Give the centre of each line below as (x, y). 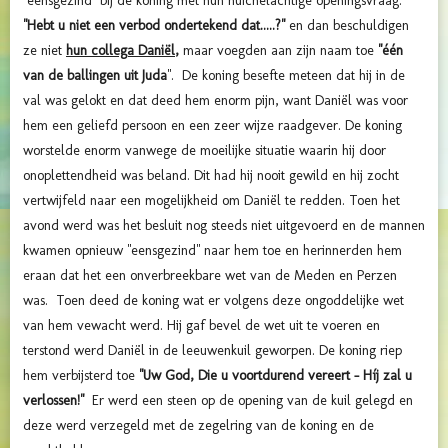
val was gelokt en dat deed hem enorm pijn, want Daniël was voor (215, 100)
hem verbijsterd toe (81, 375)
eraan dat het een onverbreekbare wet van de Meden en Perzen (210, 275)
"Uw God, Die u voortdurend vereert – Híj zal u (275, 375)
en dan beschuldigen (349, 25)
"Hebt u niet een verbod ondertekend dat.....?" (156, 25)
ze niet (44, 50)
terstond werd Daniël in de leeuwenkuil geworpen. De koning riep (212, 350)
